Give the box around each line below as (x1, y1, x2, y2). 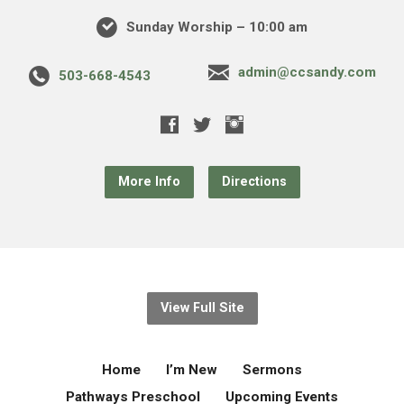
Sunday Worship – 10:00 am (123, 18, 308, 35)
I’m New (166, 361, 217, 378)
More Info (117, 173, 180, 189)
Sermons (243, 361, 302, 378)
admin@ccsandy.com (237, 63, 376, 80)
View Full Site (160, 299, 244, 316)
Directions (221, 173, 287, 189)
